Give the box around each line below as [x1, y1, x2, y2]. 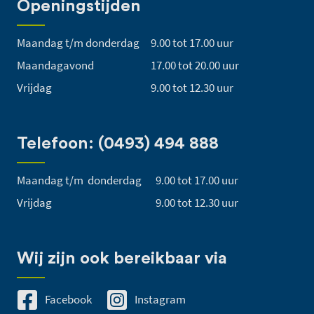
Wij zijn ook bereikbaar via [17, 250, 227, 267]
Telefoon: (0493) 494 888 [17, 135, 219, 152]
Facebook [43, 292, 92, 307]
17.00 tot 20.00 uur [151, 57, 239, 73]
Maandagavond [17, 57, 94, 73]
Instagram [132, 292, 186, 307]
